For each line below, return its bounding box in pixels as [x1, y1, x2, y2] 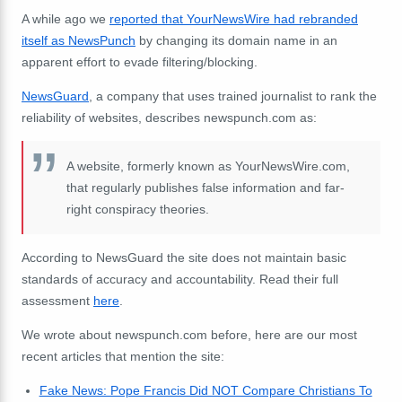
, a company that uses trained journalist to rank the [89, 88, 377, 103]
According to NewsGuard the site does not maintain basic [22, 249, 346, 265]
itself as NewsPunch [22, 32, 135, 48]
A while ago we [22, 11, 109, 26]
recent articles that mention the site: [22, 348, 224, 363]
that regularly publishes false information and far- [66, 179, 345, 195]
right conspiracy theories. [66, 201, 209, 216]
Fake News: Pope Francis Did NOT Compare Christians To [39, 382, 372, 398]
